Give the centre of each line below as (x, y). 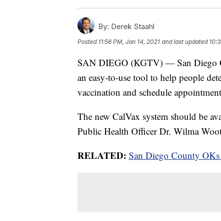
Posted (88, 41)
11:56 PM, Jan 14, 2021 (129, 41)
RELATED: (103, 155)
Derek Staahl (132, 26)
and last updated (185, 41)
